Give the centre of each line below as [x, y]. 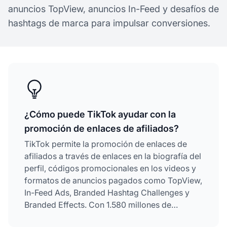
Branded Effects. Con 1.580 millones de [98, 204]
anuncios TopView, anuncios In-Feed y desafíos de [113, 9]
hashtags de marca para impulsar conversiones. [109, 23]
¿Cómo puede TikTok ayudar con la [100, 114]
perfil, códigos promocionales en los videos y [110, 168]
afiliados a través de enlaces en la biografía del [113, 156]
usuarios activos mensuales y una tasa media [109, 217]
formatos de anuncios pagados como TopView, [113, 180]
